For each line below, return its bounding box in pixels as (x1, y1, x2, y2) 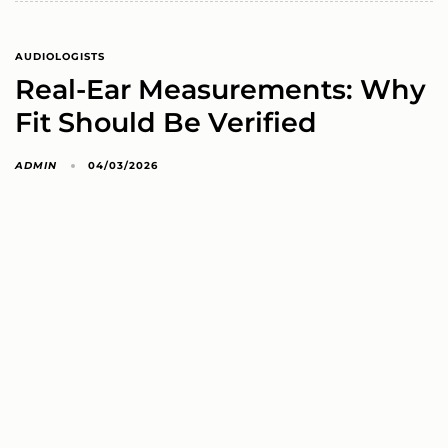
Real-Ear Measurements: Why (15, 72, 426, 106)
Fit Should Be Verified (15, 105, 317, 139)
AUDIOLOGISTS (15, 49, 105, 63)
